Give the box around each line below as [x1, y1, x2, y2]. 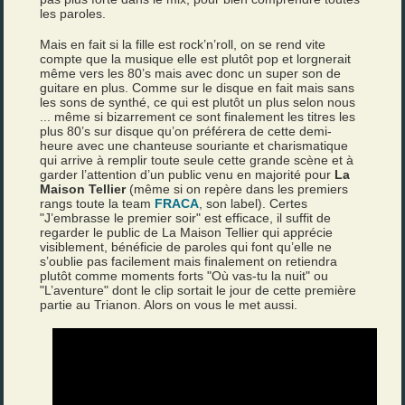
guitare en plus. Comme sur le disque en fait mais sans [40, 80, 355, 95]
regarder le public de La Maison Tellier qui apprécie [40, 225, 334, 240]
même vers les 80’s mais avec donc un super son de [40, 66, 342, 80]
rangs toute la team [40, 196, 155, 211]
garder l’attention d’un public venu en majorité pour [40, 167, 335, 182]
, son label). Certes [199, 196, 308, 211]
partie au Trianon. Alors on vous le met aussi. [40, 297, 298, 312]
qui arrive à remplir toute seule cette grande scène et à [40, 153, 354, 167]
